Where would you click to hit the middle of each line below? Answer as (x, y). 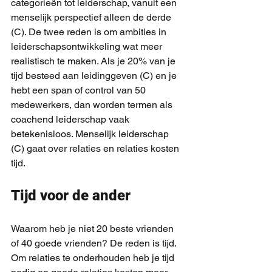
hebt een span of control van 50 (80, 90)
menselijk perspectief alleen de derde (92, 17)
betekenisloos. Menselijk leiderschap (91, 134)
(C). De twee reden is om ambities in (90, 32)
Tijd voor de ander (71, 195)
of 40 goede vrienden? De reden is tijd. (95, 243)
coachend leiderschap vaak (71, 119)
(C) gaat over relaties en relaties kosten (96, 148)
